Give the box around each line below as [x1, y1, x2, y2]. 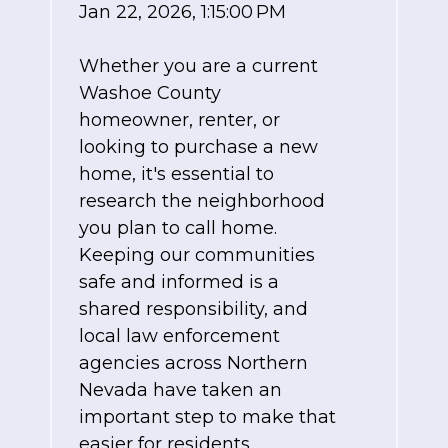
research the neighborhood [79, 190, 325, 213]
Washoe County [79, 82, 221, 105]
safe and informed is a [79, 271, 279, 294]
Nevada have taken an [79, 379, 282, 402]
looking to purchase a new [79, 136, 318, 159]
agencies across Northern [79, 352, 308, 375]
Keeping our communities [79, 244, 315, 267]
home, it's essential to [79, 163, 274, 186]
